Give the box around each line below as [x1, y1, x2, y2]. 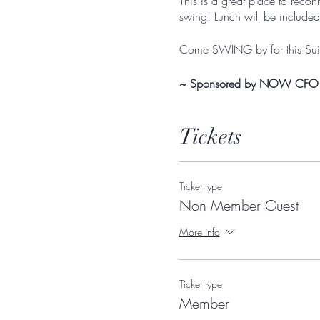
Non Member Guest [179, 196, 299, 215]
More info [179, 224, 220, 239]
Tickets [179, 124, 242, 150]
